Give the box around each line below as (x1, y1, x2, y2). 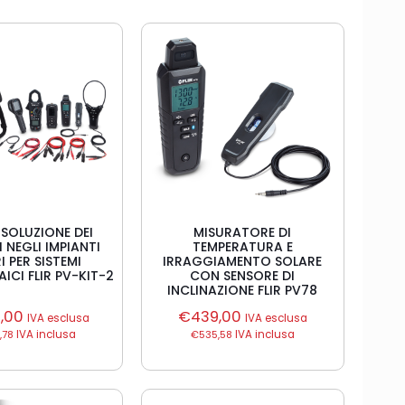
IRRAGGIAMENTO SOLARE (163, 252, 323, 270)
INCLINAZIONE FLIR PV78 (167, 281, 318, 299)
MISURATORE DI (193, 223, 292, 241)
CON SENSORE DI (190, 267, 296, 285)
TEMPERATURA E (192, 238, 293, 256)
